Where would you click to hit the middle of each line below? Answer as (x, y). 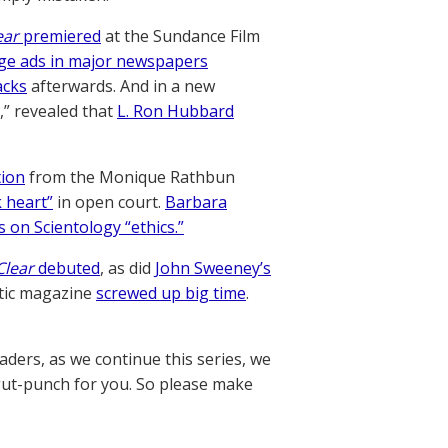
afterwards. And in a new (121, 86)
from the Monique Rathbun (130, 177)
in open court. (109, 202)
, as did (127, 268)
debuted (67, 268)
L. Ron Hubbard (175, 111)
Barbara (196, 202)
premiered (60, 36)
